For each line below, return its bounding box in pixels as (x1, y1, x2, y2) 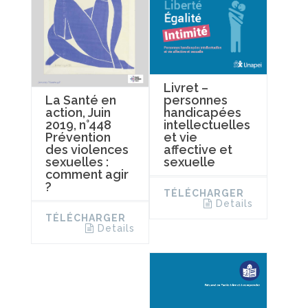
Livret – (163, 80, 208, 96)
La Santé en (45, 92, 116, 107)
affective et (163, 142, 232, 157)
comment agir (45, 166, 129, 181)
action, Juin (45, 104, 111, 120)
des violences (45, 142, 129, 157)
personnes (163, 93, 228, 108)
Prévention (45, 129, 111, 144)
